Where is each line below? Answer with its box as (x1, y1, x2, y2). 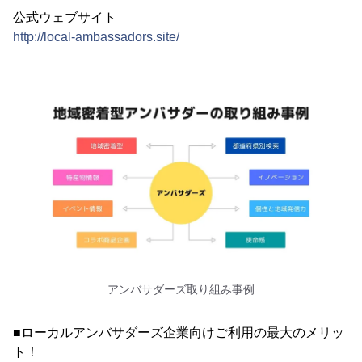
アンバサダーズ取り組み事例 (107, 283, 255, 297)
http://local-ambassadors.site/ (13, 30, 179, 44)
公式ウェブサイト (13, 11, 116, 24)
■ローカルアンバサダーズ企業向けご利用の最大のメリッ (13, 326, 344, 340)
